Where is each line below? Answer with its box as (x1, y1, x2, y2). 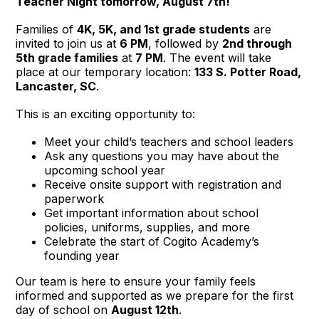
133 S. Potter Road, (194, 64, 302, 79)
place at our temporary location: (16, 64, 195, 79)
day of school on (16, 302, 112, 317)
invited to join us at (16, 36, 120, 51)
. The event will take (163, 50, 272, 65)
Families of (16, 21, 78, 36)
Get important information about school (44, 205, 259, 220)
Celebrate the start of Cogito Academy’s (44, 234, 260, 249)
